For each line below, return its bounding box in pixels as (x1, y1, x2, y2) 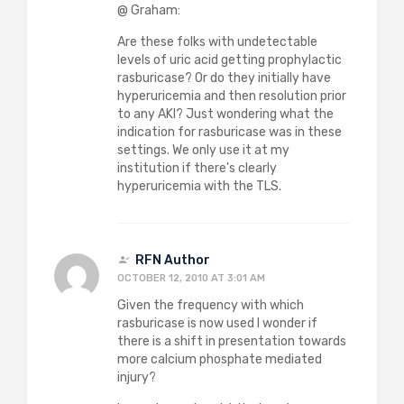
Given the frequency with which (117, 298, 304, 313)
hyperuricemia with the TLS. (117, 179, 281, 194)
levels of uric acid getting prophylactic (117, 52, 342, 68)
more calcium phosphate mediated (117, 352, 322, 367)
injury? (117, 370, 156, 385)
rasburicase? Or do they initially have (117, 70, 331, 86)
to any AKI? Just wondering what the (117, 106, 334, 122)
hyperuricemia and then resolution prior (117, 88, 346, 104)
